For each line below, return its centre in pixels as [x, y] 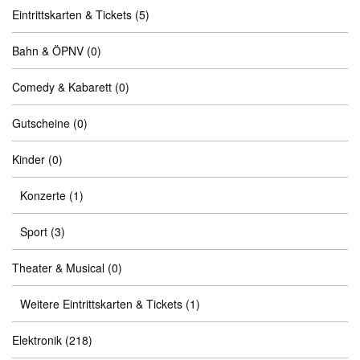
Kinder [29, 159]
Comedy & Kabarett [62, 87]
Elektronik [37, 340]
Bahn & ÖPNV [48, 51]
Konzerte [43, 195]
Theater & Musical [58, 268]
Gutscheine [41, 123]
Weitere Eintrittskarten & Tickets [101, 304]
